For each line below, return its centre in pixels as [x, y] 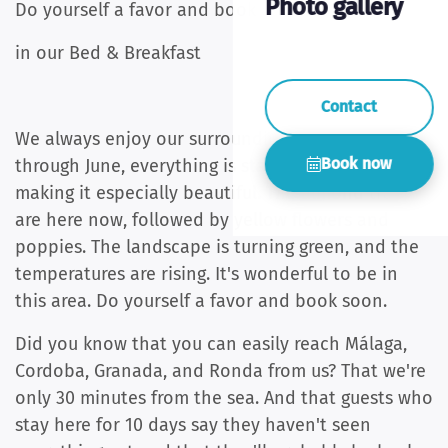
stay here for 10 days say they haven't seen [193, 425]
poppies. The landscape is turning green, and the [217, 247]
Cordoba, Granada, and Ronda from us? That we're [220, 371]
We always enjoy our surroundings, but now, [196, 139]
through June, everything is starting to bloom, [202, 166]
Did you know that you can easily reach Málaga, [211, 344]
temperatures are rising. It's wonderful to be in [206, 274]
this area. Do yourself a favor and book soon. [201, 301]
